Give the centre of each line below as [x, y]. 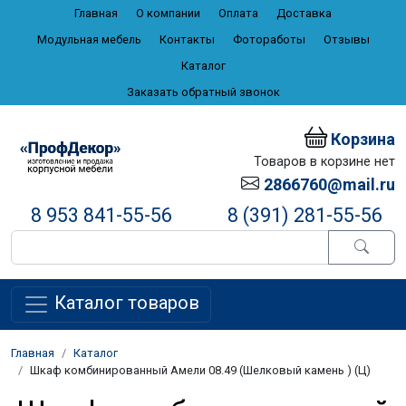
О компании [168, 13]
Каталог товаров [125, 303]
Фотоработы [269, 39]
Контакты [187, 39]
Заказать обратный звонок [203, 92]
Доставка [304, 13]
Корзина [361, 139]
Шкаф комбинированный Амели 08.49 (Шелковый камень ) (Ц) [200, 370]
